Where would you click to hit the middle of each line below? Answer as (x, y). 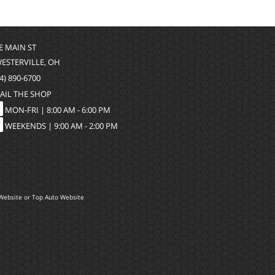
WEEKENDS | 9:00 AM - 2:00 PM (61, 126)
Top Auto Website (58, 197)
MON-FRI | (25, 110)
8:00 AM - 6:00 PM (79, 110)
